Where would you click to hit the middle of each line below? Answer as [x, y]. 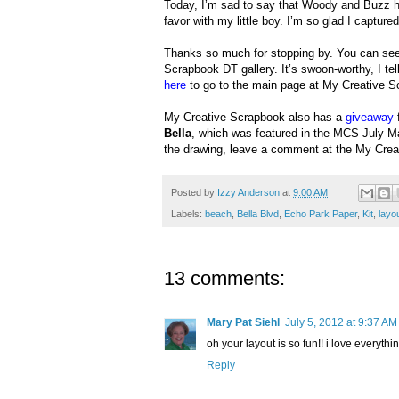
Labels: [188, 214]
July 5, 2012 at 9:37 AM [341, 323]
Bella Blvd [258, 214]
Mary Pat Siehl [243, 323]
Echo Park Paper [321, 214]
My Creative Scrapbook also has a [255, 118]
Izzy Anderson [248, 193]
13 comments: [224, 279]
